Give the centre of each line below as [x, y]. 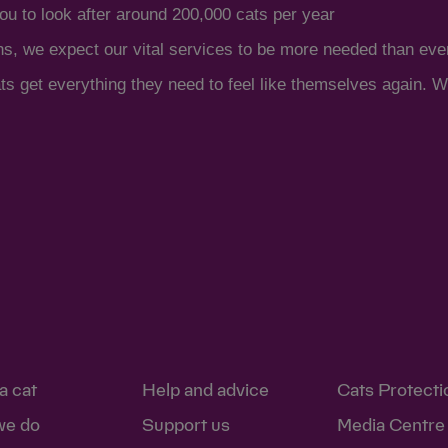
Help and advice [205, 390]
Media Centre [390, 425]
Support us [185, 425]
